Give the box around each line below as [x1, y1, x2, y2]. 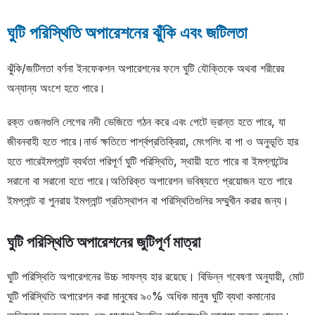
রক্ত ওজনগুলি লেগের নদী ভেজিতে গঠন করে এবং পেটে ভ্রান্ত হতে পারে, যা [7, 115, 285, 129]
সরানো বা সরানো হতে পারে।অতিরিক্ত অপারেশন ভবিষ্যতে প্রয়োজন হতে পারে [7, 174, 292, 188]
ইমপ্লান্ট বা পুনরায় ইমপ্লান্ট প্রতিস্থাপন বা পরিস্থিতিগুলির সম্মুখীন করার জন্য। [7, 193, 289, 208]
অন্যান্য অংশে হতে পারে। [7, 81, 105, 96]
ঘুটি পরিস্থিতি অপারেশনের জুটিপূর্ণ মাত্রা [7, 233, 200, 252]
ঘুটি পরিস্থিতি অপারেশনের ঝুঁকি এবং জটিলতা [7, 22, 247, 44]
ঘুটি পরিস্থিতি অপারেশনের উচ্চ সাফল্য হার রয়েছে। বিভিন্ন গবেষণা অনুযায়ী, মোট [7, 269, 304, 284]
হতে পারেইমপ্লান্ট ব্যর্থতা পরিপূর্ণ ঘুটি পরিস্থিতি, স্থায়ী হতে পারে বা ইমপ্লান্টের [7, 154, 288, 169]
